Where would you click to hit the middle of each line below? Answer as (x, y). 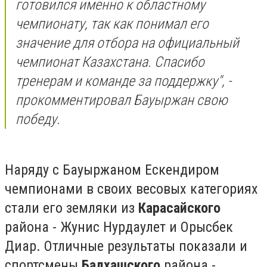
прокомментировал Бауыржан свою (122, 100)
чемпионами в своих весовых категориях (131, 189)
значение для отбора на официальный (127, 43)
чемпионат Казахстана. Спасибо (110, 62)
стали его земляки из (72, 208)
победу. (38, 119)
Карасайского (179, 208)
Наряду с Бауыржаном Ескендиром (112, 170)
